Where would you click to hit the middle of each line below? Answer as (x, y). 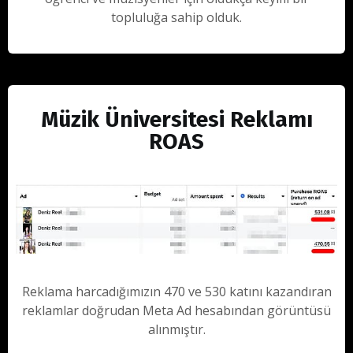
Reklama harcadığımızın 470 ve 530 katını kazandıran (176, 292)
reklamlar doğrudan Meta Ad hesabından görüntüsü (176, 310)
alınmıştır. (176, 329)
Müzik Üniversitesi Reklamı (176, 119)
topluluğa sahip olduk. (176, 17)
